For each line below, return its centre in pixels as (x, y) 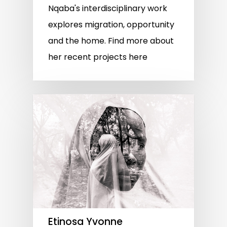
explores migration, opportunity (111, 24)
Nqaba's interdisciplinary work (108, 8)
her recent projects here (98, 57)
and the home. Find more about (111, 41)
